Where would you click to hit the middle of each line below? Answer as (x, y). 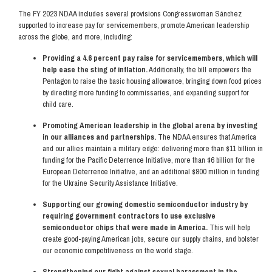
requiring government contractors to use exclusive (129, 216)
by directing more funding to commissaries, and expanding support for (146, 93)
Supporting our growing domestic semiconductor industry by (145, 204)
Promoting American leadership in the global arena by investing (150, 125)
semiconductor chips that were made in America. (125, 227)
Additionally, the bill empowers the (199, 70)
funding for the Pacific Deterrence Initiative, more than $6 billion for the (149, 160)
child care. (58, 104)
